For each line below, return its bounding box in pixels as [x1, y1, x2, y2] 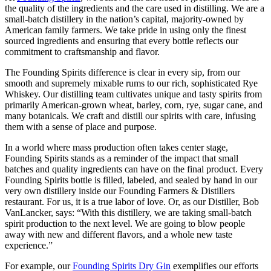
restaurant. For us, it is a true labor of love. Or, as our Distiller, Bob [5, 197, 259, 207]
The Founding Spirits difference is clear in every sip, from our [5, 67, 240, 78]
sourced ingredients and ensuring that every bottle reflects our [5, 36, 238, 47]
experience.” [5, 240, 55, 251]
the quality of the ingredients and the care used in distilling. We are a [5, 3, 264, 14]
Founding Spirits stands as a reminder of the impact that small [5, 153, 238, 164]
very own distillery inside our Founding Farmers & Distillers [5, 186, 235, 197]
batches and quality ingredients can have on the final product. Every [5, 164, 263, 175]
